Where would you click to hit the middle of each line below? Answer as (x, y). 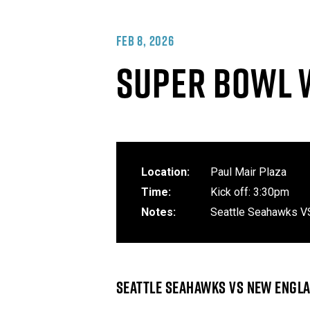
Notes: (158, 212)
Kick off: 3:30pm (250, 192)
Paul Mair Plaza (248, 172)
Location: (165, 172)
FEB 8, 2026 (145, 40)
